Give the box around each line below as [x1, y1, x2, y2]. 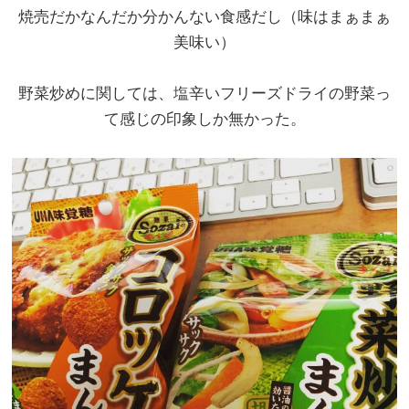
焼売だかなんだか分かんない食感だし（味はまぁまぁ [18, 7, 391, 26]
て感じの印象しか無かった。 [103, 110, 306, 128]
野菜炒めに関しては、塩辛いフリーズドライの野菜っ [18, 84, 391, 102]
